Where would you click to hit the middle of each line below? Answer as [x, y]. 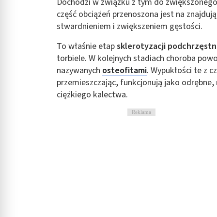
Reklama [141, 112]
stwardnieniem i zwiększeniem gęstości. [131, 26]
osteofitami [124, 70]
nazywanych [79, 70]
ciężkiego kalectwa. [93, 95]
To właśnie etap [87, 46]
